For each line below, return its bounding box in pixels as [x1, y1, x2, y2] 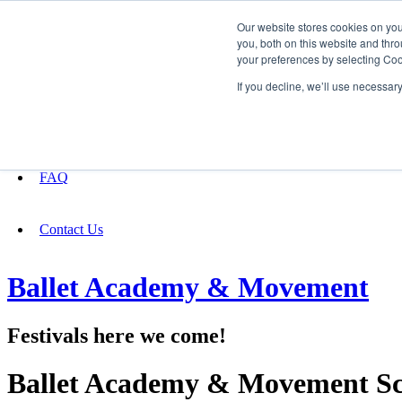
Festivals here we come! [7, 323, 226, 347]
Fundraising [22, 64, 89, 79]
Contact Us [39, 222, 103, 237]
